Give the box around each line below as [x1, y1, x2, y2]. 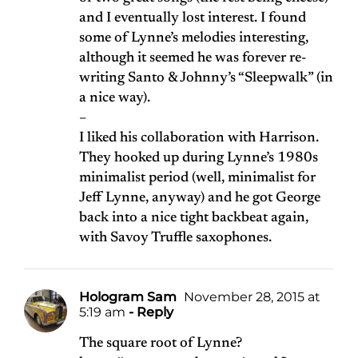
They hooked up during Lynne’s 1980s [79, 151, 318, 166]
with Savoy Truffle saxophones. [79, 231, 272, 246]
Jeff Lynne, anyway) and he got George [79, 191, 320, 206]
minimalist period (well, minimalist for [79, 171, 316, 186]
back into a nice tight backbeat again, [79, 211, 308, 226]
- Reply [125, 304, 173, 320]
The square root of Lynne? [79, 336, 242, 352]
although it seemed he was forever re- [79, 51, 306, 66]
